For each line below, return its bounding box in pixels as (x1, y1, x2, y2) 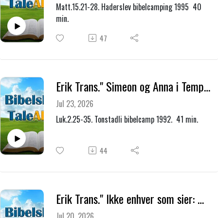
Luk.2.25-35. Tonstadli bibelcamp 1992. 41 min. (55, 113, 200, 126)
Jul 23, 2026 (55, 98, 93, 110)
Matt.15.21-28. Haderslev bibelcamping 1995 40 (55, 1, 201, 13)
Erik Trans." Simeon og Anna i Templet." (203, 77, 210, 95)
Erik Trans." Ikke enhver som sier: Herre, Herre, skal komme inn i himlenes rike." (197, 190, 204, 207)
